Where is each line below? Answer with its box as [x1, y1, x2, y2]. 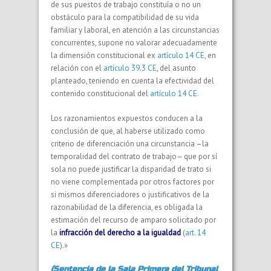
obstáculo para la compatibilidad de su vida [51, 11, 199, 22]
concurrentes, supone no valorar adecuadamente [51, 37, 217, 48]
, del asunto [157, 62, 196, 73]
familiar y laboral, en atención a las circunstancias [51, 24, 220, 35]
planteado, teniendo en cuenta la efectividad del [51, 75, 214, 86]
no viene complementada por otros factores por [51, 176, 214, 187]
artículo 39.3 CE [103, 62, 157, 73]
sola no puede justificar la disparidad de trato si [51, 163, 211, 174]
